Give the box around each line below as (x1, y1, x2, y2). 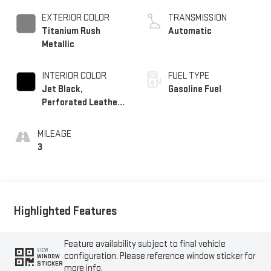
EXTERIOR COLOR (41, 11, 109, 24)
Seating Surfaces (41, 109, 113, 122)
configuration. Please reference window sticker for (64, 250, 256, 263)
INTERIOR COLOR (41, 70, 106, 82)
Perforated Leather (41, 96, 121, 108)
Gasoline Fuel (168, 83, 221, 95)
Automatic (168, 25, 212, 37)
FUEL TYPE (168, 70, 209, 82)
